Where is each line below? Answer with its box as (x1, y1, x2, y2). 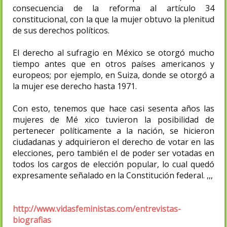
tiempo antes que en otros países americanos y (13, 58, 214, 69)
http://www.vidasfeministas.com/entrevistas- (13, 203, 181, 214)
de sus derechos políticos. (13, 24, 111, 36)
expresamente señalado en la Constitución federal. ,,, (13, 169, 213, 181)
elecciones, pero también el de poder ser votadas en (13, 147, 214, 159)
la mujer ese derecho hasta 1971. (13, 80, 139, 92)
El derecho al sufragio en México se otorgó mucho (13, 47, 214, 58)
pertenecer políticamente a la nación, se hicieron (13, 125, 214, 136)
